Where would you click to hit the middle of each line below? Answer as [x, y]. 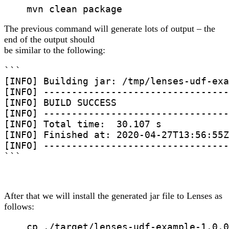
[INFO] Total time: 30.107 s [83, 124]
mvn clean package [63, 9]
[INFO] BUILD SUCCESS [60, 103]
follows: [19, 207]
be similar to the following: [55, 50]
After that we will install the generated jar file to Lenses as [113, 196]
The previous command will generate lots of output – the [110, 29]
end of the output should [49, 40]
